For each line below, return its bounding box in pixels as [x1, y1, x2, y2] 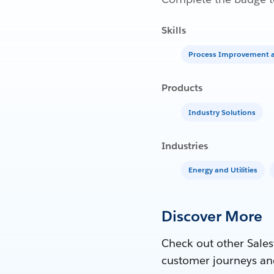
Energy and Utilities [188, 165, 257, 176]
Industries [161, 139, 208, 153]
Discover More [161, 206, 262, 226]
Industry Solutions [188, 106, 256, 117]
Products [161, 81, 202, 95]
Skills [161, 23, 186, 37]
